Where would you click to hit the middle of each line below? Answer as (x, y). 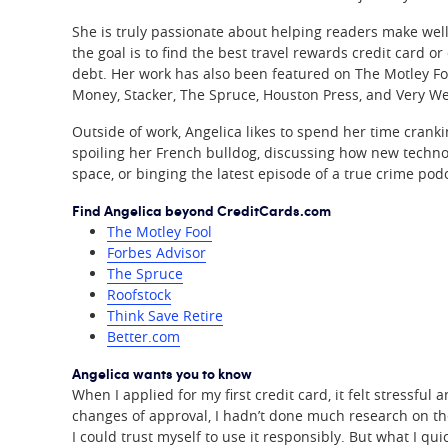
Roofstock (139, 294)
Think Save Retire (165, 315)
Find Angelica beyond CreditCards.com (201, 210)
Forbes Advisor (156, 252)
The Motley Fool (159, 231)
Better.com (143, 336)
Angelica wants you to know (162, 373)
